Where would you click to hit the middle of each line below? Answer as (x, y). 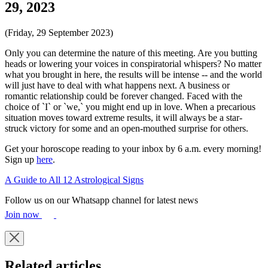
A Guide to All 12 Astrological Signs (74, 180)
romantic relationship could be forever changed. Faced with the (124, 96)
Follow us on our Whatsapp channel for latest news (101, 200)
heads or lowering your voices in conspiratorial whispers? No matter (133, 64)
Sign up (21, 160)
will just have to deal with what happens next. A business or (117, 86)
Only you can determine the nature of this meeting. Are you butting (131, 53)
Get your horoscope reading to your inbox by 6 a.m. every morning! (133, 149)
